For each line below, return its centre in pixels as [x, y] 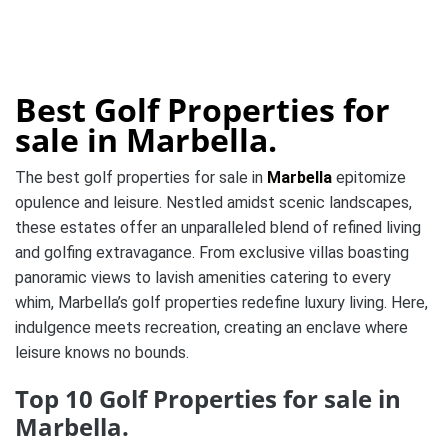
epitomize [369, 177]
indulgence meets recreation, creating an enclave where [211, 327]
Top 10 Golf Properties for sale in [208, 398]
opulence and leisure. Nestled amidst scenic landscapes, [213, 202]
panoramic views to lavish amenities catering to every [203, 277]
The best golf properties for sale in [141, 177]
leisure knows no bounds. [102, 352]
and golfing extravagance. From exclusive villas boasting [212, 252]
